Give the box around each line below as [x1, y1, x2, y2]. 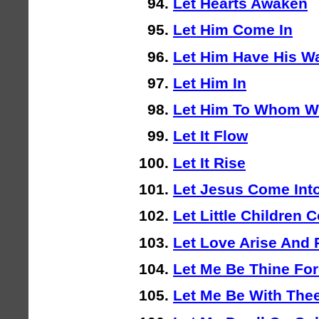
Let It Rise [173, 154, 246, 171]
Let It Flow [173, 127, 248, 145]
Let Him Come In [173, 21, 293, 38]
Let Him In [173, 74, 246, 91]
